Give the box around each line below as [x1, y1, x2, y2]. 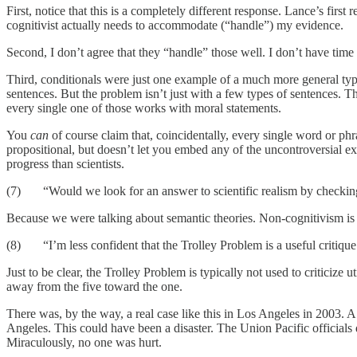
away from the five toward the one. [6, 279, 182, 293]
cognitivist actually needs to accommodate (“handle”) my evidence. [6, 18, 343, 32]
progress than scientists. [6, 156, 124, 171]
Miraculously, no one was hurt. [6, 335, 162, 349]
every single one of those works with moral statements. [6, 100, 281, 115]
